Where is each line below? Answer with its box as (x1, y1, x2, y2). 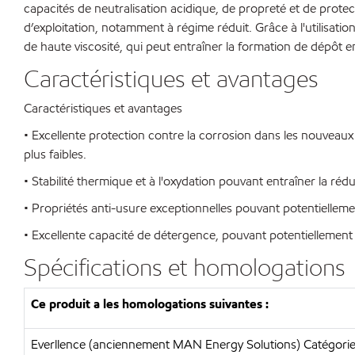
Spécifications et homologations (24, 252, 345, 282)
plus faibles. (24, 146, 86, 162)
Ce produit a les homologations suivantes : (31, 296, 269, 312)
